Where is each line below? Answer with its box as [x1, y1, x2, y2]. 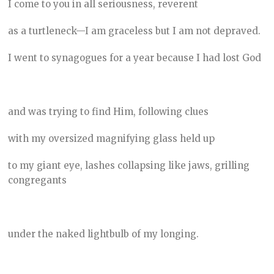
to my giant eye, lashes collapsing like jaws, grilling [8, 160, 250, 172]
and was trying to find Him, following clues [8, 106, 209, 118]
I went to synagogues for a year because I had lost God [8, 52, 262, 64]
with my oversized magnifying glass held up [8, 133, 215, 145]
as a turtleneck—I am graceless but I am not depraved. [8, 25, 261, 37]
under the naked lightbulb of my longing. [8, 228, 199, 240]
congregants [8, 174, 67, 187]
